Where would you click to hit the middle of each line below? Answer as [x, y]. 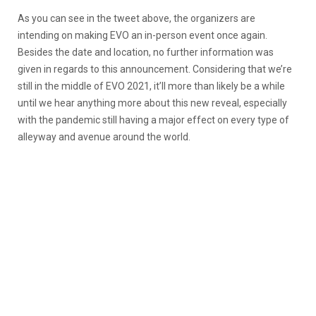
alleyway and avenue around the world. [104, 136]
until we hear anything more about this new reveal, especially [152, 103]
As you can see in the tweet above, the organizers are [136, 18]
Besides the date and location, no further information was [146, 52]
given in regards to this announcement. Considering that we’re [155, 69]
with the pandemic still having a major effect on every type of [153, 120]
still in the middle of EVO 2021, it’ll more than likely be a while [151, 86]
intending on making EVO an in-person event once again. [142, 35]
